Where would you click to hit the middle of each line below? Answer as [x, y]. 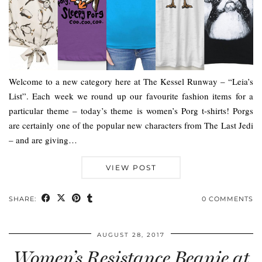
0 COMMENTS [227, 199]
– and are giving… [43, 140]
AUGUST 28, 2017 [131, 235]
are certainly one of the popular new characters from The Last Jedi [131, 125]
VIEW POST [131, 168]
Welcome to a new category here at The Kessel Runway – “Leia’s [131, 82]
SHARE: [24, 199]
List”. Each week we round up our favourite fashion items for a [131, 96]
